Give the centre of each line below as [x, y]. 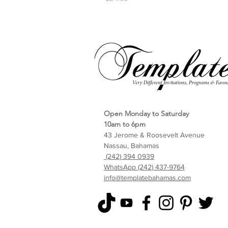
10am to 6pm [125, 124]
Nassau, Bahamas [132, 146]
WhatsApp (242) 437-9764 [144, 167]
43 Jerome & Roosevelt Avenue [154, 135]
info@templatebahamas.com [147, 178]
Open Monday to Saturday [146, 114]
